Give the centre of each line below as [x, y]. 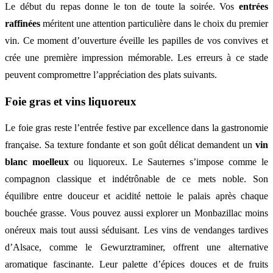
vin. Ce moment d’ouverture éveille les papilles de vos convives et [136, 40]
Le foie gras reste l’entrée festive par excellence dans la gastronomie [136, 128]
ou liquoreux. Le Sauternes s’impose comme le [168, 162]
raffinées [23, 23]
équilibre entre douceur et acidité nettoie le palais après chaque [136, 196]
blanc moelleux [37, 162]
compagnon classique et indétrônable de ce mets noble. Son [136, 179]
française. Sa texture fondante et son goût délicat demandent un [130, 145]
